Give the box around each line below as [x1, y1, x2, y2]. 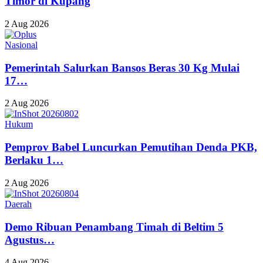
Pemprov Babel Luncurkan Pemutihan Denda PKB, [5, 141, 257, 154]
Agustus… [5, 233, 55, 246]
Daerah [5, 198, 32, 209]
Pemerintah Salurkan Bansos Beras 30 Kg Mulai [5, 61, 240, 74]
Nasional [5, 39, 38, 50]
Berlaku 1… [5, 154, 63, 167]
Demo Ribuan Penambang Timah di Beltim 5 [5, 220, 224, 233]
